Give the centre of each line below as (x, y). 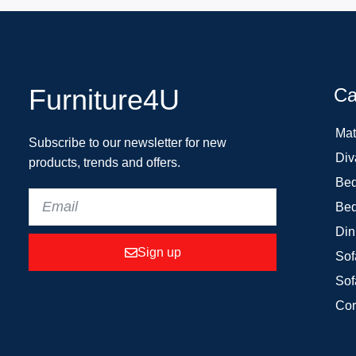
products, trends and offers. (104, 163)
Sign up (159, 252)
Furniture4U (104, 100)
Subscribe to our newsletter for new (128, 143)
